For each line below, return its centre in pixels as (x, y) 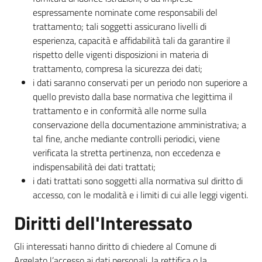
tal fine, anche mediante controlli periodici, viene (126, 139)
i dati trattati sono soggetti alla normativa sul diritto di (138, 181)
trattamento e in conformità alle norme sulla (120, 111)
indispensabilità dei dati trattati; (94, 167)
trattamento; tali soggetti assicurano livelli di (120, 26)
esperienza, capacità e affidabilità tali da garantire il (132, 40)
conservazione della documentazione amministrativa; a (139, 125)
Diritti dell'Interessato (103, 223)
